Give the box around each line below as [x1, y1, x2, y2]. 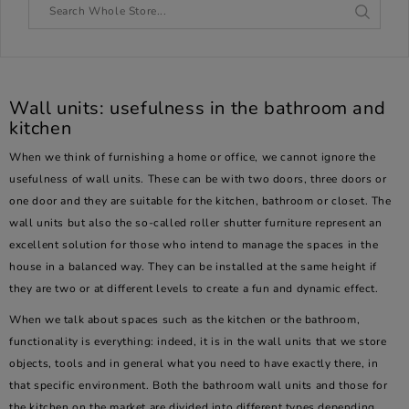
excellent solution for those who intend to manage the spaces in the [9, 237, 379, 252]
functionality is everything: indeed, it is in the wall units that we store [9, 334, 387, 349]
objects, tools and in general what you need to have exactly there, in [9, 356, 379, 371]
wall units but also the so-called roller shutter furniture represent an [9, 215, 383, 230]
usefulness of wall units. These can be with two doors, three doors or [9, 172, 387, 186]
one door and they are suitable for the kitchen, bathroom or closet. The [9, 194, 392, 208]
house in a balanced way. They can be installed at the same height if [9, 259, 377, 274]
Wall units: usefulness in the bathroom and [9, 96, 386, 121]
